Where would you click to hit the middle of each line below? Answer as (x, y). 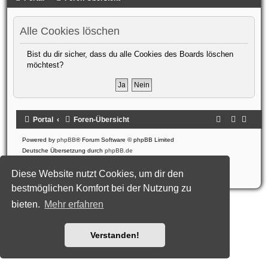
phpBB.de (118, 150)
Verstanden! (115, 235)
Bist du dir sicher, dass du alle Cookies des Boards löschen (130, 54)
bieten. (27, 205)
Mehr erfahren (74, 205)
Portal (43, 119)
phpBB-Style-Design (159, 159)
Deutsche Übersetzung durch (63, 150)
